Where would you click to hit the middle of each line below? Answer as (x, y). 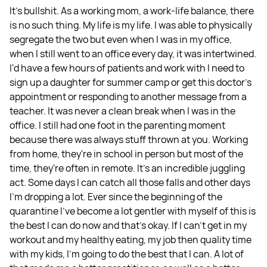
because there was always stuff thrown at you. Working (129, 140)
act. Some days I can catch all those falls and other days (130, 183)
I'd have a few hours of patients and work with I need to (127, 68)
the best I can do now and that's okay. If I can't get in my (128, 226)
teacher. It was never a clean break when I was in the (122, 111)
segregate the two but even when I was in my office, (121, 40)
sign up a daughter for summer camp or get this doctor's (131, 83)
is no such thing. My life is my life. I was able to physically (131, 25)
